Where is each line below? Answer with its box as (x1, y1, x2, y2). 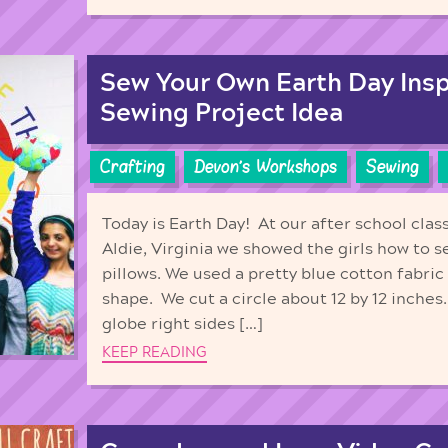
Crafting (100, 155, 165, 178)
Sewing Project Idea (100, 101, 343, 127)
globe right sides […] (102, 316, 263, 333)
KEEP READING (102, 345, 207, 361)
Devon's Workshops (194, 155, 337, 178)
